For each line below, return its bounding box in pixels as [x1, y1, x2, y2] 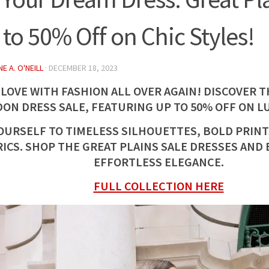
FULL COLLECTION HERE [93, 178, 224, 194]
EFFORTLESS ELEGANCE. [93, 154, 224, 170]
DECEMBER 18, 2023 [49, 62, 118, 73]
